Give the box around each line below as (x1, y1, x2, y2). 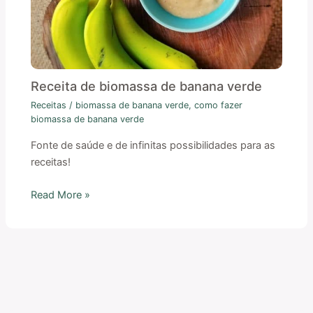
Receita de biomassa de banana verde (31, 78, 263, 94)
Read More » (31, 189, 91, 202)
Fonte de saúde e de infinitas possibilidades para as (31, 138, 276, 152)
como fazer (194, 100, 243, 111)
